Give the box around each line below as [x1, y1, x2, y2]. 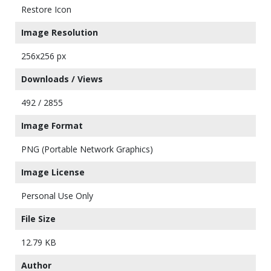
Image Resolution [21, 27, 98, 38]
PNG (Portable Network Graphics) [21, 143, 153, 155]
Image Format [21, 120, 83, 131]
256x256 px [21, 50, 66, 62]
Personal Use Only [21, 190, 93, 201]
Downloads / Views [21, 73, 103, 85]
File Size [21, 213, 56, 224]
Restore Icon [21, 4, 71, 15]
